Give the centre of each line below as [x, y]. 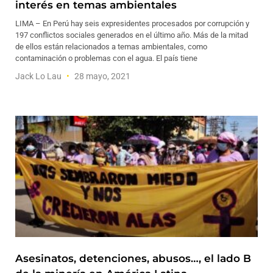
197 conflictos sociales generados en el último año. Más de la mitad [132, 35]
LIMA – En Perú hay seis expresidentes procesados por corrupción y [132, 23]
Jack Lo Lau [39, 76]
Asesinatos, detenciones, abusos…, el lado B [133, 258]
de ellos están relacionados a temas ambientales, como [111, 47]
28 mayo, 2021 [101, 76]
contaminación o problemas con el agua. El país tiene [106, 58]
